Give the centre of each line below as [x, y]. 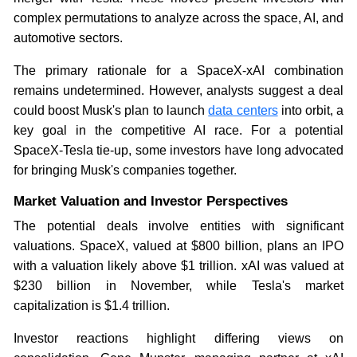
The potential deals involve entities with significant [178, 226]
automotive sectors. [68, 37]
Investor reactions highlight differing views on [178, 338]
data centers [243, 110]
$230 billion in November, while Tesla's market [178, 285]
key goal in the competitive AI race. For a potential [178, 130]
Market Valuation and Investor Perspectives [150, 201]
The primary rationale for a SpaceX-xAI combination [178, 70]
